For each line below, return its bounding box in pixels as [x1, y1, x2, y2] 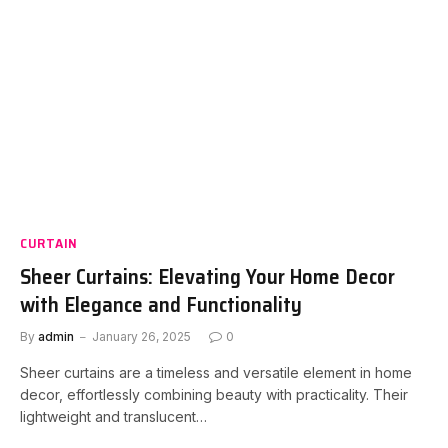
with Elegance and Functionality [20, 287, 302, 321]
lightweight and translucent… [20, 407, 207, 425]
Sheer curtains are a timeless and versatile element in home [20, 363, 412, 381]
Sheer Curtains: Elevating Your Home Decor [20, 259, 395, 293]
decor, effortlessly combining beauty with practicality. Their [20, 385, 408, 403]
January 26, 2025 [92, 328, 191, 344]
